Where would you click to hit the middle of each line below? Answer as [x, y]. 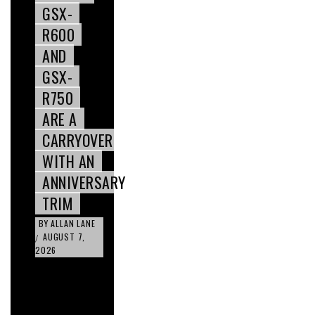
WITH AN [69, 161]
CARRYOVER [78, 140]
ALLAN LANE [73, 224]
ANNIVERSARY [84, 182]
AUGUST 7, [64, 237]
